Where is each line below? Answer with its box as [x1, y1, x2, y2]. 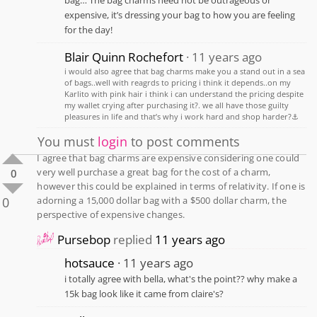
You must [38, 132, 98, 150]
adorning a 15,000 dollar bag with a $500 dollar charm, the [37, 193, 287, 207]
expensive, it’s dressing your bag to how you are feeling [64, 8, 296, 21]
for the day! [64, 23, 113, 36]
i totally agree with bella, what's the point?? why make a [64, 272, 298, 285]
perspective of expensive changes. [37, 207, 185, 221]
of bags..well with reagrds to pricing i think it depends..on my [64, 77, 292, 88]
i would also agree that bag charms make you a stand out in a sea [64, 66, 306, 76]
